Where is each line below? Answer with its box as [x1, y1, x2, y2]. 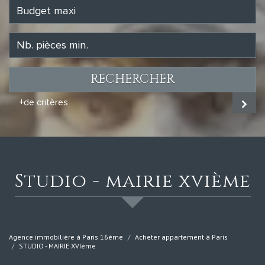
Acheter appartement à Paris [135, 232, 228, 242]
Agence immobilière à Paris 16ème [9, 232, 123, 242]
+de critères [19, 98, 68, 108]
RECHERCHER [91, 71, 174, 88]
